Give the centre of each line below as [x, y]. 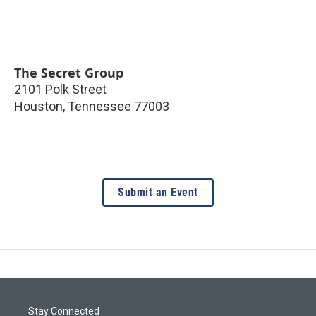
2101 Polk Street [60, 90]
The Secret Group [69, 73]
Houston [38, 107]
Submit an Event [158, 193]
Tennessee [99, 107]
